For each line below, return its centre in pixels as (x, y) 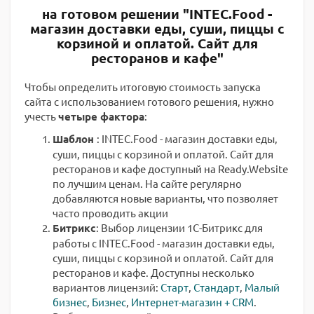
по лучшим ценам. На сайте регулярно (147, 183)
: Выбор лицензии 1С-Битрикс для (179, 227)
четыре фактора (101, 116)
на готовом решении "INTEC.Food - (157, 14)
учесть (41, 116)
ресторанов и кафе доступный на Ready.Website (170, 169)
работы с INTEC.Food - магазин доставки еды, (164, 243)
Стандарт (217, 287)
